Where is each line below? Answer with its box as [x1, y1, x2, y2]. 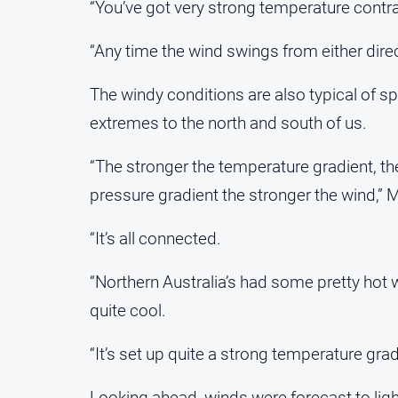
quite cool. [90, 300, 166, 322]
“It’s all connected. [90, 228, 221, 250]
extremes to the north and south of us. [90, 113, 367, 134]
